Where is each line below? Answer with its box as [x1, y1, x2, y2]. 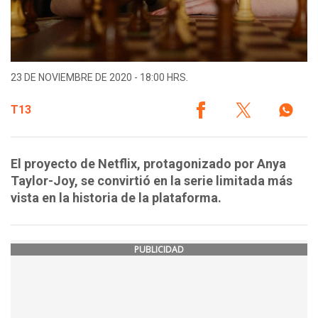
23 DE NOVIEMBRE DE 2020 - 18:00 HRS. [11, 72, 188, 84]
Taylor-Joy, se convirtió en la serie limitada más [11, 173, 292, 189]
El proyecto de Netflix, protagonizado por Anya [11, 156, 286, 172]
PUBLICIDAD [134, 243, 184, 256]
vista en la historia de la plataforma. [11, 190, 221, 206]
